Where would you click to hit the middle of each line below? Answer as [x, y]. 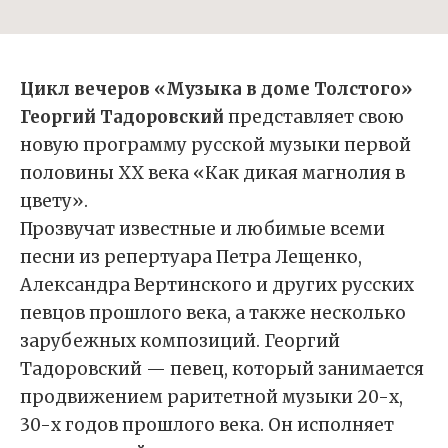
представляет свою [314, 117]
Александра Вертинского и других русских [217, 285]
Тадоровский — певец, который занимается [222, 369]
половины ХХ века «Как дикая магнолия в [212, 173]
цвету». [54, 201]
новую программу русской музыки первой [215, 145]
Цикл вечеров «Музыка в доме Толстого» [216, 89]
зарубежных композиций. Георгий [180, 341]
